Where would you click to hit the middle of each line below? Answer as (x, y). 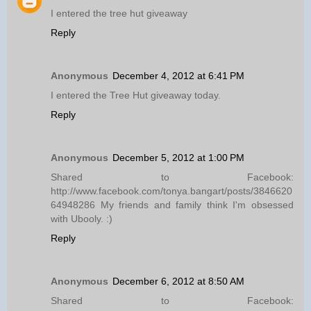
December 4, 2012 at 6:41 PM (178, 75)
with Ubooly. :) (82, 218)
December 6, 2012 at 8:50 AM (178, 281)
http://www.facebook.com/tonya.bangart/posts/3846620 (171, 191)
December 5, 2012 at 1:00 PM (178, 157)
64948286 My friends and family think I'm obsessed (172, 204)
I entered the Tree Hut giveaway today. (136, 95)
